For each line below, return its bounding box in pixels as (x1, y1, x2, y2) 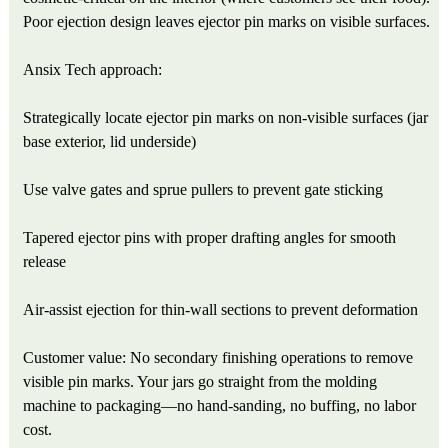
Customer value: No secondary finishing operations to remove (23, 348, 414, 366)
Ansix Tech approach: (23, 60, 163, 78)
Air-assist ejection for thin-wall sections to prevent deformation (23, 300, 419, 318)
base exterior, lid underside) (23, 132, 197, 150)
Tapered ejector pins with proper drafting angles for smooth (23, 228, 397, 246)
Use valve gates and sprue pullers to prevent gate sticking (23, 180, 384, 198)
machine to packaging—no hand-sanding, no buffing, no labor (23, 396, 417, 414)
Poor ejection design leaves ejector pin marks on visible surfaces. (23, 12, 431, 30)
